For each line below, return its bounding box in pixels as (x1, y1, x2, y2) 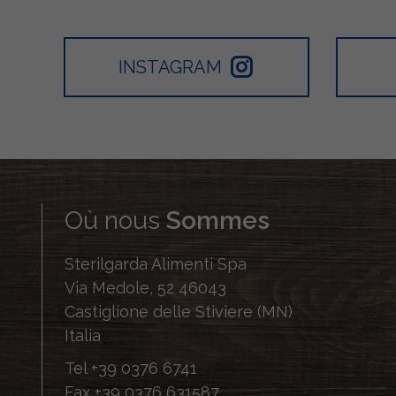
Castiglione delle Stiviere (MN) (65, 302, 293, 322)
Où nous (65, 206, 160, 236)
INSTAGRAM (118, 57, 223, 79)
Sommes (160, 206, 270, 236)
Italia (65, 326, 101, 346)
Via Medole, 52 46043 (65, 278, 226, 298)
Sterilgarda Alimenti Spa (65, 255, 247, 274)
